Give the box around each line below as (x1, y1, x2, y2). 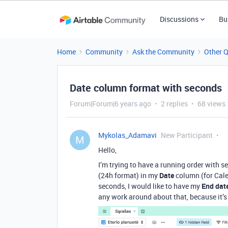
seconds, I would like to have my (98, 181, 202, 191)
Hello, (98, 145, 117, 155)
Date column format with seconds (70, 81, 222, 95)
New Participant (161, 130, 213, 140)
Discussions (159, 14, 198, 24)
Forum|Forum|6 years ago (70, 99, 151, 108)
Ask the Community (132, 47, 194, 56)
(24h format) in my (98, 170, 159, 180)
